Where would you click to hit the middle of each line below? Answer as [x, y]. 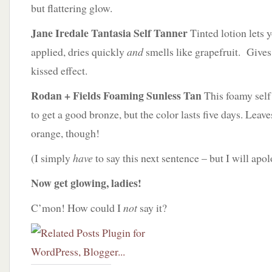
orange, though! [65, 133]
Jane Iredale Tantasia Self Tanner [110, 33]
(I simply [52, 158]
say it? [153, 208]
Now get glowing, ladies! [86, 183]
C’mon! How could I [77, 208]
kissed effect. [59, 70]
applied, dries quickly [79, 52]
